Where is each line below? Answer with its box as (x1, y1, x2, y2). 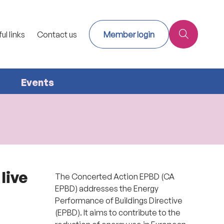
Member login (103, 29, 155, 39)
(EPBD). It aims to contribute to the (55, 207, 180, 218)
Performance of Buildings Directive (55, 195, 182, 206)
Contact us (37, 29, 77, 39)
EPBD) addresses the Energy (55, 183, 158, 194)
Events (20, 76, 54, 89)
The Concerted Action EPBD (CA (55, 171, 174, 182)
